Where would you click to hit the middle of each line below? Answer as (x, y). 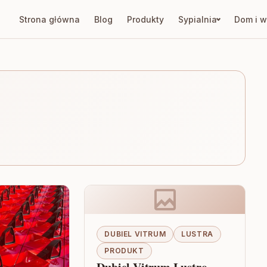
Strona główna (49, 19)
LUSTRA (197, 234)
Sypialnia (198, 19)
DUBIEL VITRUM (135, 234)
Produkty (145, 19)
